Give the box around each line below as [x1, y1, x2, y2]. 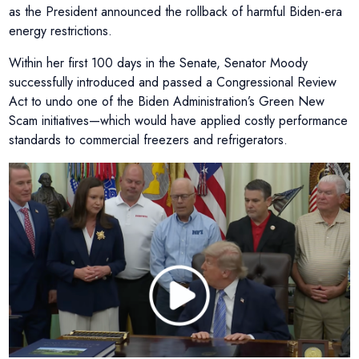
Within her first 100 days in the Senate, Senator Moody [9, 54, 309, 72]
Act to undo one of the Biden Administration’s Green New [9, 92, 325, 111]
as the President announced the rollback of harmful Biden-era [9, 2, 343, 21]
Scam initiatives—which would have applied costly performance [9, 111, 349, 130]
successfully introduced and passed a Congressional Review [9, 73, 337, 91]
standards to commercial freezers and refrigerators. [9, 131, 288, 149]
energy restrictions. [9, 22, 117, 40]
